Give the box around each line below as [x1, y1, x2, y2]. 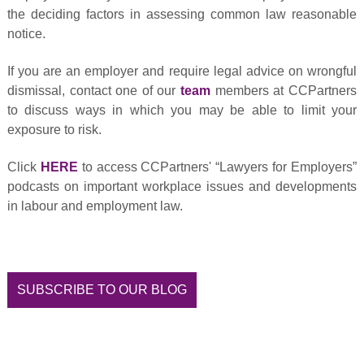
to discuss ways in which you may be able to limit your [6, 102, 357, 117]
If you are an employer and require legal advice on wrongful [6, 63, 357, 78]
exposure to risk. [6, 122, 102, 136]
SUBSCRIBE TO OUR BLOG [16, 283, 187, 297]
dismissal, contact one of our [6, 83, 181, 97]
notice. [6, 26, 45, 41]
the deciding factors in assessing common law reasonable [6, 6, 357, 21]
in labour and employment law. [6, 199, 183, 214]
